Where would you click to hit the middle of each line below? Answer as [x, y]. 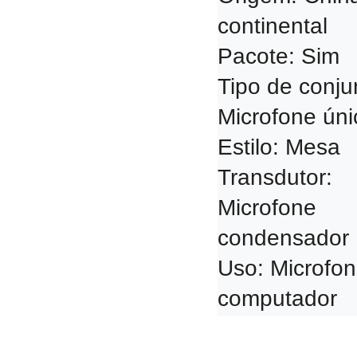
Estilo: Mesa [279, 147]
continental [273, 26]
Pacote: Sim [279, 56]
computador [277, 298]
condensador [283, 238]
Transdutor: [275, 177]
